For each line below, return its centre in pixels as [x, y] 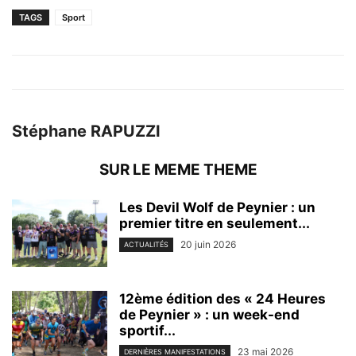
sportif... [147, 331]
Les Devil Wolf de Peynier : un [217, 208]
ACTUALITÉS [146, 245]
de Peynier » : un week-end [209, 315]
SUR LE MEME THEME [178, 170]
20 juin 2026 [208, 245]
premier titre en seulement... [215, 224]
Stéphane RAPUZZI [86, 132]
